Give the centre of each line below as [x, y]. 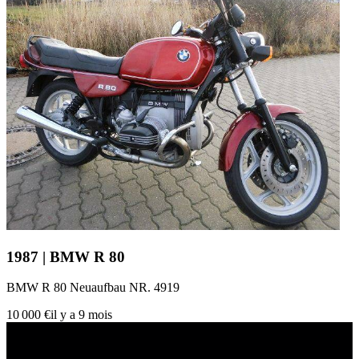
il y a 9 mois [81, 315]
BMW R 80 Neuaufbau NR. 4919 [93, 288]
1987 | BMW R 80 [66, 256]
